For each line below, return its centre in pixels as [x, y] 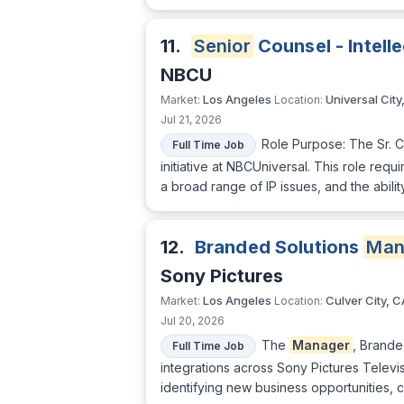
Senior [222, 46]
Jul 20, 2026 [193, 321]
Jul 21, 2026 [191, 120]
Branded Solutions [279, 248]
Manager [321, 345]
